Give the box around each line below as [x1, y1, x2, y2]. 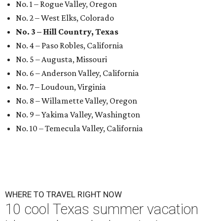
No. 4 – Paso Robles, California [16, 40, 123, 51]
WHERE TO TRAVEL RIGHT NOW [5, 189, 122, 200]
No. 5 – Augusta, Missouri [16, 54, 107, 65]
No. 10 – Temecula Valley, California [16, 123, 143, 134]
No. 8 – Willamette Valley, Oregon [16, 96, 137, 106]
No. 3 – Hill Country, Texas [16, 27, 118, 37]
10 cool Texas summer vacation [5, 201, 198, 218]
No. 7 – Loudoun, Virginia [16, 82, 106, 92]
